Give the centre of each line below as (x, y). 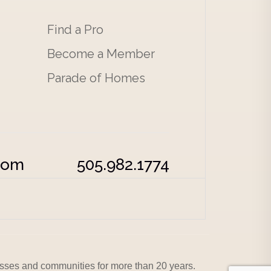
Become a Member (101, 54)
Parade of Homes (96, 78)
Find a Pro (75, 30)
